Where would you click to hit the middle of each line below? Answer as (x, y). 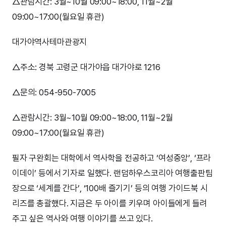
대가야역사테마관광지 (50, 42)
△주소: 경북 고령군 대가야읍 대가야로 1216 (86, 67)
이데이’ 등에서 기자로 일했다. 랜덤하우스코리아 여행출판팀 (112, 173)
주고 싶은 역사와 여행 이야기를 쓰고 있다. (82, 219)
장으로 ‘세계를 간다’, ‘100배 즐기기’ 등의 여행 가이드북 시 (110, 188)
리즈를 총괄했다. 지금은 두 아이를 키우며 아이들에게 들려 (110, 204)
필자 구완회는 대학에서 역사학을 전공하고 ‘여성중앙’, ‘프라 (112, 158)
